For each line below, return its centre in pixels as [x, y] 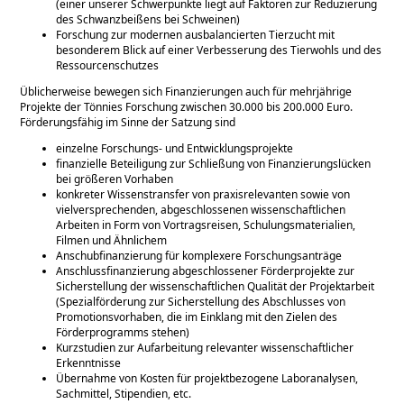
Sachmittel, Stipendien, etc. [124, 394]
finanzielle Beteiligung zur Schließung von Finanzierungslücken [214, 164]
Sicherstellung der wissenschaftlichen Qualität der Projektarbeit [216, 287]
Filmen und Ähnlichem [112, 241]
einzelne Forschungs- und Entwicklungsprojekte [175, 149]
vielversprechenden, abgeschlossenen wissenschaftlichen [201, 210]
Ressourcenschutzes [108, 66]
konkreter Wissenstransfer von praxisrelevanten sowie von [203, 195]
